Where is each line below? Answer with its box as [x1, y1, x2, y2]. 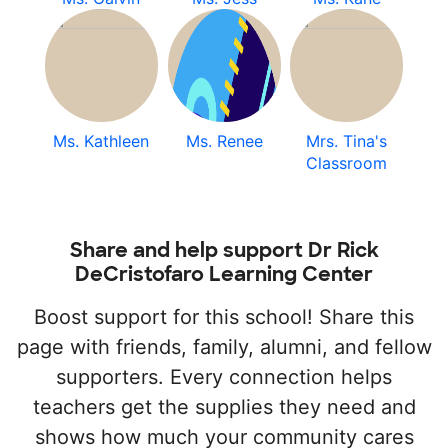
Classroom [306, 153, 388, 173]
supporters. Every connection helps [56, 365, 392, 389]
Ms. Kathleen [53, 131, 150, 151]
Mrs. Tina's [306, 131, 388, 151]
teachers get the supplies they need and [32, 395, 416, 419]
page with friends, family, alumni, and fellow [16, 335, 432, 359]
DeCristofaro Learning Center [75, 261, 373, 287]
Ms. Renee [185, 131, 263, 151]
